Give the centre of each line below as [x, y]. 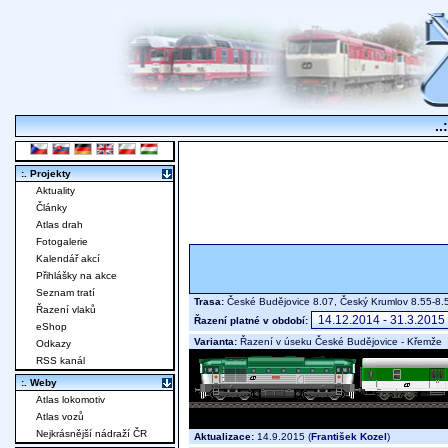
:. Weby [39, 383]
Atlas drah [59, 225]
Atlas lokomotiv [70, 400]
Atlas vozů [60, 417]
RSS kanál [60, 361]
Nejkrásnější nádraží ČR [91, 434]
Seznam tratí [65, 293]
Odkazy [53, 344]
